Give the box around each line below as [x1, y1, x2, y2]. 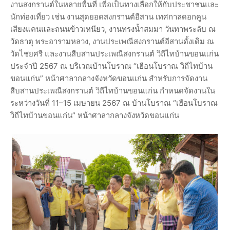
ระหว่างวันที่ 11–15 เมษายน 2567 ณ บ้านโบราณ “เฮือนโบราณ [10, 98, 218, 108]
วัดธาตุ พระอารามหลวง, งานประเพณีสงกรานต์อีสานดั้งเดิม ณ [10, 36, 214, 47]
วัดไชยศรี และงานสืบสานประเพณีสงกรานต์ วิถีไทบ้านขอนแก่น [10, 49, 219, 59]
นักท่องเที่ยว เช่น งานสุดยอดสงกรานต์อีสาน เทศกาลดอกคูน [10, 12, 206, 22]
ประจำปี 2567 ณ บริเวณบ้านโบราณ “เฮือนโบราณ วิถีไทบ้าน [10, 61, 213, 71]
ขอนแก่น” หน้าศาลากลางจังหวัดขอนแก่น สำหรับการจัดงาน [10, 73, 207, 84]
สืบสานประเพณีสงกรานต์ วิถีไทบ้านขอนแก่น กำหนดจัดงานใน [10, 86, 215, 96]
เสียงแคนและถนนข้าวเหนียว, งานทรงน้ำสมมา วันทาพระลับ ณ [10, 24, 216, 34]
